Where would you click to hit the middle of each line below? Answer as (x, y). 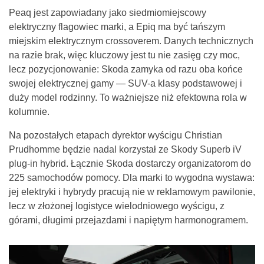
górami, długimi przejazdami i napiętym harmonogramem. (128, 220)
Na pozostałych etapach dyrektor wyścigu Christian (115, 136)
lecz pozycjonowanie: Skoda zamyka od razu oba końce (126, 70)
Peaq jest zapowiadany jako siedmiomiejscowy (108, 13)
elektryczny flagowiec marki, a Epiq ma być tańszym (117, 27)
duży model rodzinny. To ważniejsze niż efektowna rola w (128, 98)
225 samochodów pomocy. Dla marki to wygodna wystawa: (132, 178)
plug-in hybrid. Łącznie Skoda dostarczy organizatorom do (130, 164)
